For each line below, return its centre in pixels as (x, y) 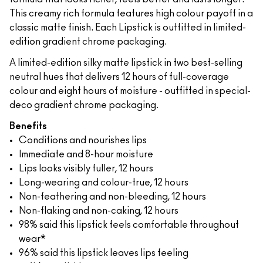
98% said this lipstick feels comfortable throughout (129, 225)
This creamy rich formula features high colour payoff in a (131, 14)
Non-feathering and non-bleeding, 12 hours (112, 197)
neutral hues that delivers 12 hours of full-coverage (119, 77)
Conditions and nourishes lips (83, 140)
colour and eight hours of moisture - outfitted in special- (130, 91)
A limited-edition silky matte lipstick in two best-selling (126, 63)
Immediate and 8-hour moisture (86, 154)
